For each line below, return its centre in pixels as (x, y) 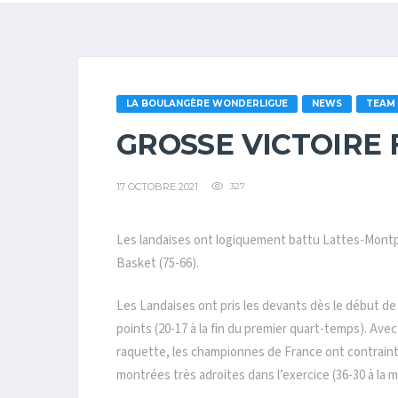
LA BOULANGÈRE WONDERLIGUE (207, 103)
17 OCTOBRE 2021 (157, 187)
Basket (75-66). (158, 263)
